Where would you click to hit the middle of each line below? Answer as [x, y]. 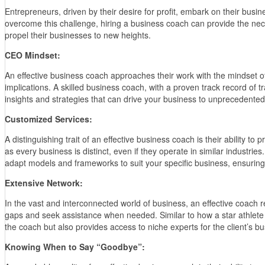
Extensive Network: [44, 182]
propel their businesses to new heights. [78, 35]
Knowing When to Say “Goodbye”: [75, 246]
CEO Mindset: [33, 55]
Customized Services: [49, 119]
